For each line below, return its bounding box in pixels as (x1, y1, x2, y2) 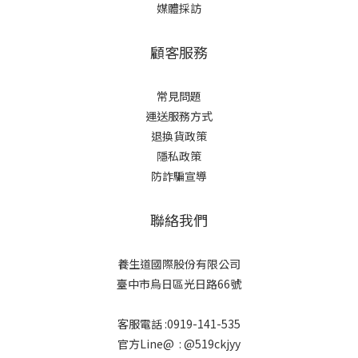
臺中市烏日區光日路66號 (117, 276, 241, 292)
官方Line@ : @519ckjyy (117, 336, 241, 352)
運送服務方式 (145, 108, 213, 125)
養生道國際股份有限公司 (117, 256, 241, 272)
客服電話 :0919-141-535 (117, 316, 241, 332)
